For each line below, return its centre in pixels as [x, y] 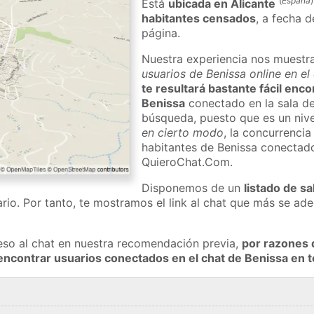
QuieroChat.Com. [187, 162]
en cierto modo [183, 132]
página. [161, 33]
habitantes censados [199, 18]
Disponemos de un [193, 187]
